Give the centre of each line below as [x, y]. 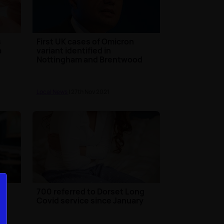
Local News [52, 92]
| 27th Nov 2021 [89, 92]
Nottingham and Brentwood [89, 60]
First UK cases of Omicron [85, 42]
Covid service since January [90, 200]
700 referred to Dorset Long [90, 191]
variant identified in [73, 51]
